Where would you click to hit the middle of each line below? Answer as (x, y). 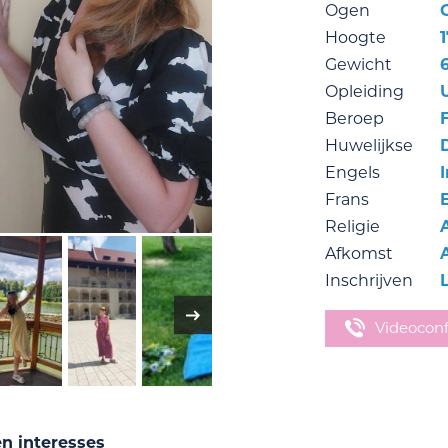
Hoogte (355, 37)
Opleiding (364, 91)
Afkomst (358, 253)
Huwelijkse (368, 145)
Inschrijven (368, 280)
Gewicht (358, 64)
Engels (352, 172)
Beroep (354, 118)
